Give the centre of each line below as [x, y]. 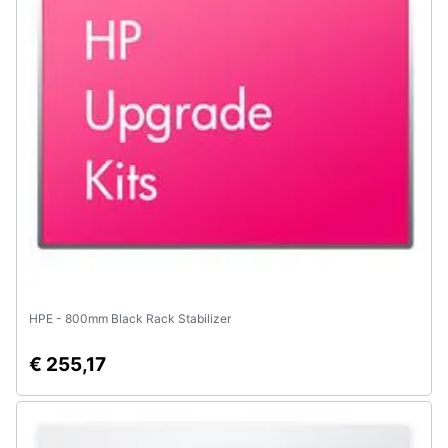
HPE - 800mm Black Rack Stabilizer [130, 318]
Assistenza [54, 19]
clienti [37, 37]
